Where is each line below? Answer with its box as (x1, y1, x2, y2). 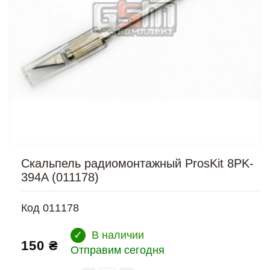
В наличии (92, 229, 144, 241)
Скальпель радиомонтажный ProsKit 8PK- (21, 157, 254, 170)
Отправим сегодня (71, 244, 165, 256)
